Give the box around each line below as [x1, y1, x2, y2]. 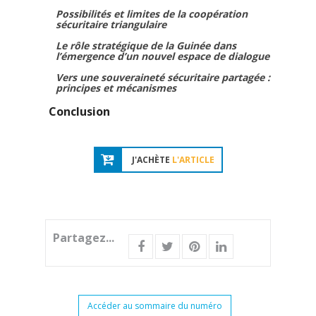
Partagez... [53, 230, 114, 245]
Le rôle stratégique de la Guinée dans [56, 39, 236, 52]
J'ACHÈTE [131, 154, 172, 166]
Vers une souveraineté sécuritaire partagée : [56, 71, 270, 84]
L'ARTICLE [171, 154, 214, 166]
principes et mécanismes [56, 81, 176, 95]
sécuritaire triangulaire [56, 18, 166, 31]
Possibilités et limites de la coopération [56, 7, 248, 20]
